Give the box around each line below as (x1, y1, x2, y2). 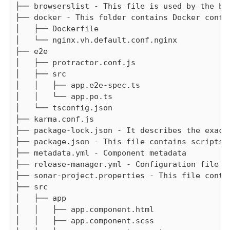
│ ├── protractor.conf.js (15, 57, 136, 67)
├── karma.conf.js (15, 114, 94, 124)
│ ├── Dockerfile (15, 24, 99, 33)
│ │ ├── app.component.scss (15, 216, 154, 225)
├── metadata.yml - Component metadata (15, 148, 186, 158)
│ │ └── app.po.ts (15, 91, 112, 101)
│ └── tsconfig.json (15, 103, 112, 112)
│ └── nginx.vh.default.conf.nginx (15, 35, 177, 45)
